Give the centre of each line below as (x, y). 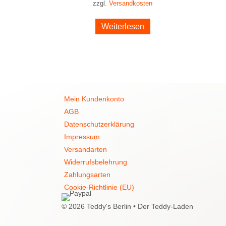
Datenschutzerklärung (99, 124)
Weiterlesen (123, 26)
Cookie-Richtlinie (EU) (99, 187)
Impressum (82, 136)
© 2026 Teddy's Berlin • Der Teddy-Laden (127, 206)
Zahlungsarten (87, 174)
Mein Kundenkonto (94, 99)
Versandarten (86, 149)
